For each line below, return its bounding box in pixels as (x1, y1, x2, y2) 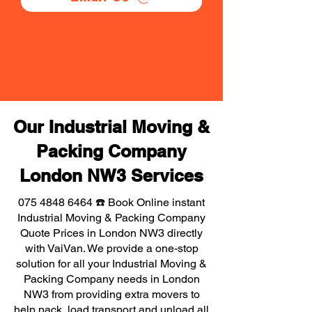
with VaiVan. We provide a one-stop (24, 242, 198, 255)
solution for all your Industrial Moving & (16, 257, 207, 270)
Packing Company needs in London (23, 272, 200, 286)
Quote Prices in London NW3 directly (20, 226, 203, 240)
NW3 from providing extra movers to (23, 288, 200, 301)
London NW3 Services (19, 165, 203, 186)
